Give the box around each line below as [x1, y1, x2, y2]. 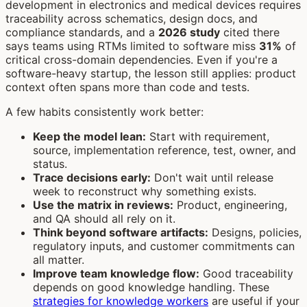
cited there [220, 25, 280, 39]
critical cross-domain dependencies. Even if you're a [5, 52, 278, 66]
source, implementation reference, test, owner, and [33, 143, 296, 157]
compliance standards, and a [5, 25, 158, 39]
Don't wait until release [151, 170, 273, 184]
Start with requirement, [146, 129, 269, 143]
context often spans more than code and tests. [5, 79, 249, 94]
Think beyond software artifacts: [33, 225, 208, 239]
